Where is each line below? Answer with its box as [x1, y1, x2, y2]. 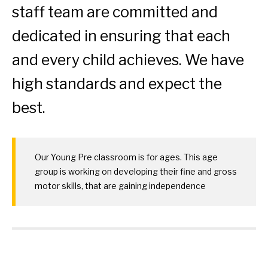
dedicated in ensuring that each [12, 27, 230, 45]
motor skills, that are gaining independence [35, 181, 206, 191]
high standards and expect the [12, 75, 222, 93]
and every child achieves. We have [12, 51, 244, 69]
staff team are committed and [12, 3, 218, 22]
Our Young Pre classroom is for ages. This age [35, 152, 218, 163]
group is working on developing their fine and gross [35, 166, 237, 177]
